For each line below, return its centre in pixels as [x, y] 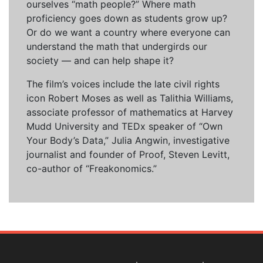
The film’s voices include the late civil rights [123, 84]
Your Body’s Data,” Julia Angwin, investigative [128, 141]
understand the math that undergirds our [117, 47]
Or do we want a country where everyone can [128, 33]
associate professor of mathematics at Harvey [130, 112]
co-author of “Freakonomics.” [92, 169]
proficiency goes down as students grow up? [127, 18]
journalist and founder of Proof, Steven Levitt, [128, 155]
